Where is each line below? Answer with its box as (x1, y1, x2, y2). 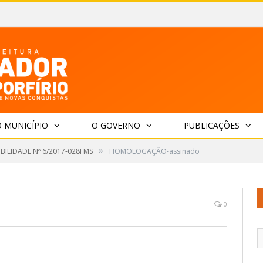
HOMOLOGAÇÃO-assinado (109, 146, 200, 156)
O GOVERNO (91, 120, 140, 131)
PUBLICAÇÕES (183, 120, 240, 131)
